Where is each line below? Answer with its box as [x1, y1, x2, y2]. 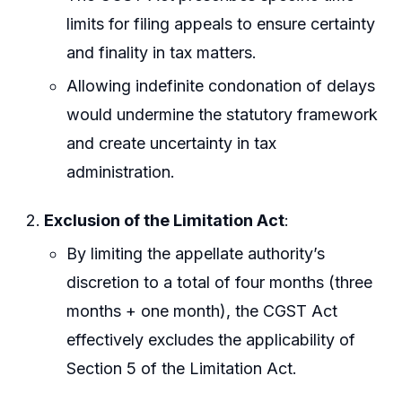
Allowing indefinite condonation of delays [66, 76, 376, 96]
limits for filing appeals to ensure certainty [66, 13, 376, 33]
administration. [66, 162, 176, 182]
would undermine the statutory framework [66, 105, 379, 125]
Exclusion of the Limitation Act [44, 210, 285, 230]
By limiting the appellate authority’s [66, 244, 326, 264]
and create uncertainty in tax [66, 134, 277, 153]
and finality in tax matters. [66, 42, 258, 62]
